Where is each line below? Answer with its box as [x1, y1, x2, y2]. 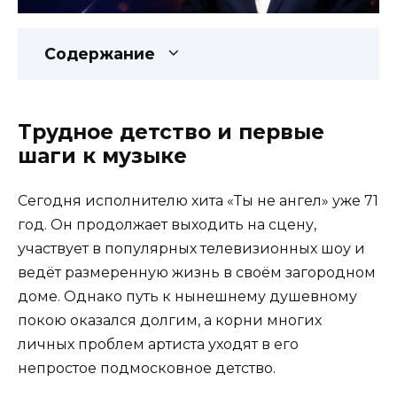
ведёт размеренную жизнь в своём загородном [18, 264, 376, 282]
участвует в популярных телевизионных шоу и [18, 240, 365, 258]
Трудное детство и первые [18, 120, 324, 145]
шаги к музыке [18, 144, 187, 169]
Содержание [44, 44, 155, 64]
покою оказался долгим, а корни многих [18, 312, 322, 330]
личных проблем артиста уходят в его [18, 336, 299, 354]
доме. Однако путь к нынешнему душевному [18, 288, 357, 306]
